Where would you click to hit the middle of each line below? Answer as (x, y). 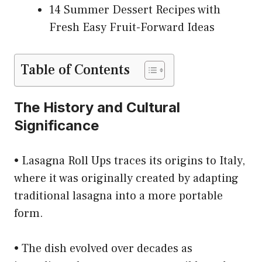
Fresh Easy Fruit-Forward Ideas (132, 28)
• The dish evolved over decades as (103, 249)
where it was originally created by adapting (126, 179)
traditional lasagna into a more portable (118, 196)
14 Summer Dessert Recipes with (135, 10)
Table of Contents (75, 70)
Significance (56, 126)
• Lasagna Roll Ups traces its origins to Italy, (130, 161)
